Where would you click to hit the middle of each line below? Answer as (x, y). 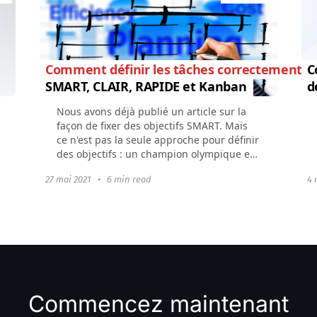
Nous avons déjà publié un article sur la (151, 111)
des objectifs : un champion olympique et (155, 154)
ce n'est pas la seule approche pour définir (158, 139)
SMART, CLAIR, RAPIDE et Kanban (146, 86)
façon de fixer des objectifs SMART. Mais (152, 125)
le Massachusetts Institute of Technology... (157, 168)
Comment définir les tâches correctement (175, 69)
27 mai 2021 (69, 179)
